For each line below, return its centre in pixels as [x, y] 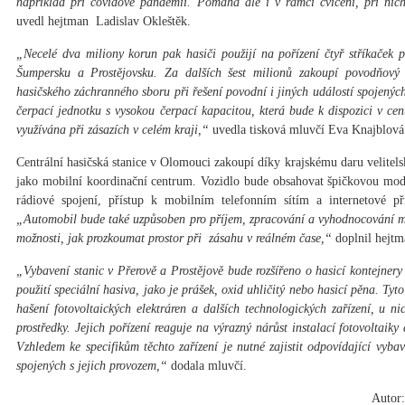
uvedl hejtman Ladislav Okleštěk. [104, 22]
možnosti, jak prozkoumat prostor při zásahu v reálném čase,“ [174, 239]
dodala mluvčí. [207, 366]
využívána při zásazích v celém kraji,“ [113, 130]
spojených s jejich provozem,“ [92, 366]
